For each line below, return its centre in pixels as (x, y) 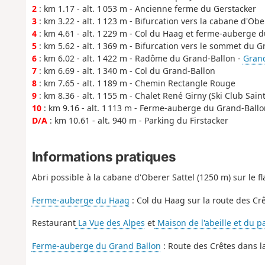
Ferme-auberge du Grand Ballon (96, 245)
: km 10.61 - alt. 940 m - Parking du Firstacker (138, 120)
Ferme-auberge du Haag (80, 200)
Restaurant (54, 223)
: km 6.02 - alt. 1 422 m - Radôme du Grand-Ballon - (140, 58)
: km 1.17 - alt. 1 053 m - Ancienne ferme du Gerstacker (146, 8)
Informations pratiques (104, 157)
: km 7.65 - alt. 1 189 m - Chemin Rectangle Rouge (136, 83)
